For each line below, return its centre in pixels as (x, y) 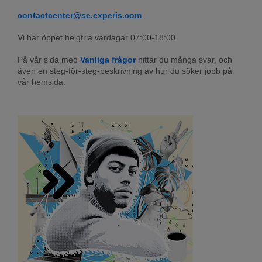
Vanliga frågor (108, 59)
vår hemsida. (42, 82)
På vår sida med (49, 59)
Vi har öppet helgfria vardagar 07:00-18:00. (98, 37)
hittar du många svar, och (184, 59)
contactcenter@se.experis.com (80, 15)
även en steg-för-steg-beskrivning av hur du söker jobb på (125, 70)
